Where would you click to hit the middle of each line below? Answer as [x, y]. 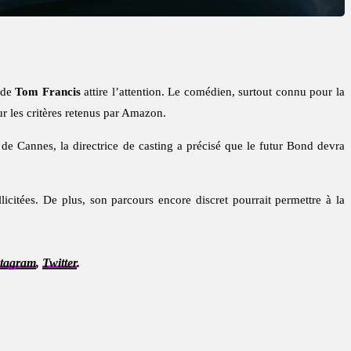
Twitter [60, 263]
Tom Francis [48, 92]
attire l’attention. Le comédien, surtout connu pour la [212, 92]
